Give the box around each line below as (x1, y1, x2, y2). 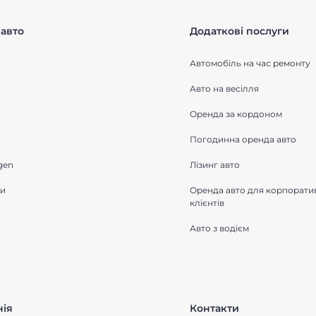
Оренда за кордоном (190, 109, 282, 119)
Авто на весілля (190, 83, 259, 94)
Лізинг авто (190, 159, 240, 170)
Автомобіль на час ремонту (190, 58, 310, 68)
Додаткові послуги (190, 25, 289, 37)
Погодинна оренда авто (190, 134, 296, 145)
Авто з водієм (190, 223, 249, 233)
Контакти (190, 302, 239, 315)
